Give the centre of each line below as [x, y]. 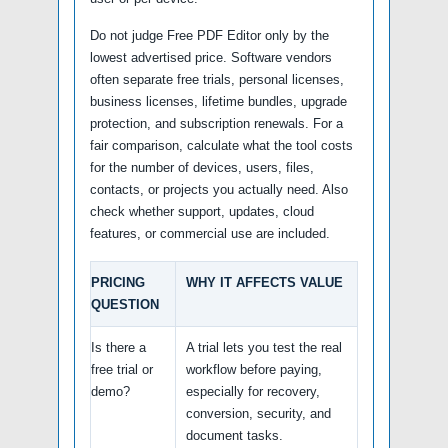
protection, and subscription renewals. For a [216, 123]
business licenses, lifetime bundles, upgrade [218, 101]
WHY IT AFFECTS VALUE [264, 282]
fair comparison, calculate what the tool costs [221, 145]
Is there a [118, 347]
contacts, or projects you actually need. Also [219, 189]
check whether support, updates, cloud [202, 211]
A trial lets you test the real [264, 347]
